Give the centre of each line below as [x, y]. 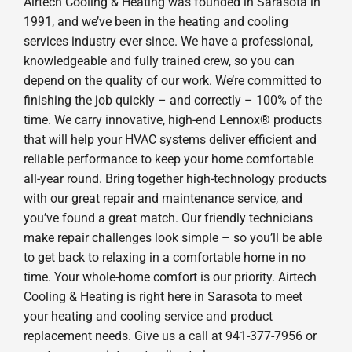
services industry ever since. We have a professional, [168, 41]
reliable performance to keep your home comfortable [168, 159]
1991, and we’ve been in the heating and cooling [156, 21]
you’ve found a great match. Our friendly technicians [168, 218]
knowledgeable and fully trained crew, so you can [159, 60]
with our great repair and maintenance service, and [163, 198]
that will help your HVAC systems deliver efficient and [170, 139]
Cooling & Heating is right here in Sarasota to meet [163, 296]
